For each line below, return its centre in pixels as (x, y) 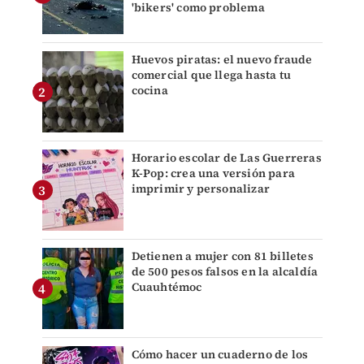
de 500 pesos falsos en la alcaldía (225, 272)
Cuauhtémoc (167, 287)
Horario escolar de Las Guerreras (226, 158)
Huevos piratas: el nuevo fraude (222, 60)
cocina (149, 91)
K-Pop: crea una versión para (213, 173)
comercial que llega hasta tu (211, 75)
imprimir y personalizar (201, 189)
